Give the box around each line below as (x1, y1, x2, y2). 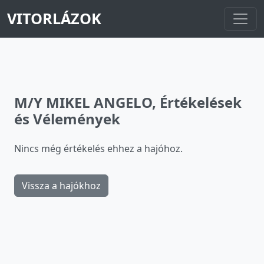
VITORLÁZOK (7, 8, 101, 28)
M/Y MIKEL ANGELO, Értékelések (14, 93, 242, 112)
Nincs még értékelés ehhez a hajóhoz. (14, 142, 183, 155)
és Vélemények (14, 109, 120, 128)
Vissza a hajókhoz (22, 179, 101, 192)
